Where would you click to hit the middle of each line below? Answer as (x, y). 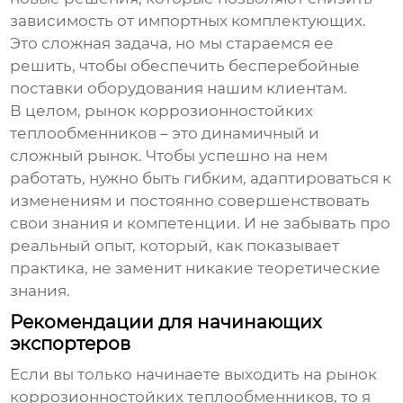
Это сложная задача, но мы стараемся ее (172, 44)
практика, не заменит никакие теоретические (196, 269)
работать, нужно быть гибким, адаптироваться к (201, 179)
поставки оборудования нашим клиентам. (179, 89)
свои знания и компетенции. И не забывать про (201, 224)
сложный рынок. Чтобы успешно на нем (169, 156)
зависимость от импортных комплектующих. (188, 21)
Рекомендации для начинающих (166, 322)
